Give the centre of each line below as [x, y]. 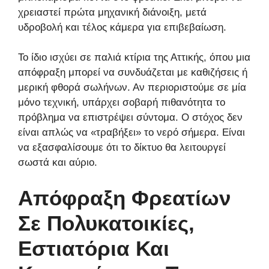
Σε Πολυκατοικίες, [106, 223]
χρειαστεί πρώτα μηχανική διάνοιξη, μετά [112, 12]
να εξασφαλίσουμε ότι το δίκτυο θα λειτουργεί [122, 148]
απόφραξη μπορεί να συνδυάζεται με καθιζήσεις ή [133, 73]
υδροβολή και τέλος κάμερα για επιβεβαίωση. [122, 27]
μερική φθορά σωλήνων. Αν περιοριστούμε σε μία [132, 88]
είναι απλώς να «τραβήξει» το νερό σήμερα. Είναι [131, 133]
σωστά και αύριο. [58, 163]
